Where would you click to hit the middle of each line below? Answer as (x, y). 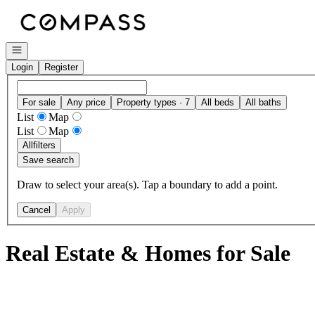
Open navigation (44, 49)
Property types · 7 (153, 102)
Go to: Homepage (45, 11)
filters (44, 145)
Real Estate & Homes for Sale (148, 253)
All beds (218, 102)
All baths (263, 102)
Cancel (37, 210)
